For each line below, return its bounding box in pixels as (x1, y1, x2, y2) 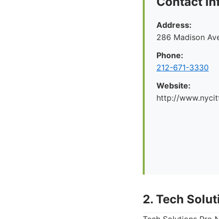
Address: (156, 20, 192, 30)
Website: (156, 81, 191, 90)
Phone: (156, 50, 183, 60)
